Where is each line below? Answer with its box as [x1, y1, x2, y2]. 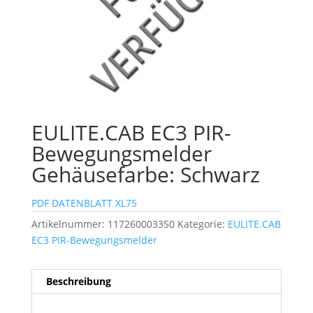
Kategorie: [177, 217, 228, 231]
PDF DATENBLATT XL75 [31, 196, 137, 210]
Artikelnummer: [31, 217, 108, 231]
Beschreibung [45, 275, 111, 289]
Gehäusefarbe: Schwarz [31, 160, 260, 189]
